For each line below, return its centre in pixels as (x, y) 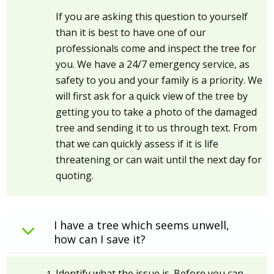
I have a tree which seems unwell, (142, 225)
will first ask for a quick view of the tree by (152, 96)
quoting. (75, 176)
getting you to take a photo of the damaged (157, 112)
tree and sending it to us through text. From (157, 128)
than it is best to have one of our (131, 33)
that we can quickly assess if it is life (137, 144)
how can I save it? (100, 239)
